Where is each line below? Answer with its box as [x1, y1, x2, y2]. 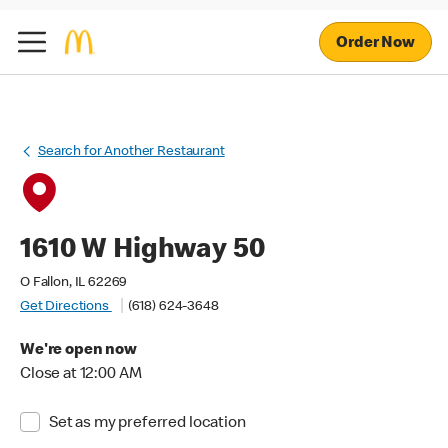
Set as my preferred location [48, 416, 246, 432]
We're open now [20, 343, 137, 359]
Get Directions [20, 300, 112, 314]
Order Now [336, 35, 415, 52]
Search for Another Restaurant [38, 145, 225, 159]
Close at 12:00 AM [20, 367, 142, 383]
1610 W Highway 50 [20, 237, 265, 265]
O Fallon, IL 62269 [20, 276, 127, 290]
